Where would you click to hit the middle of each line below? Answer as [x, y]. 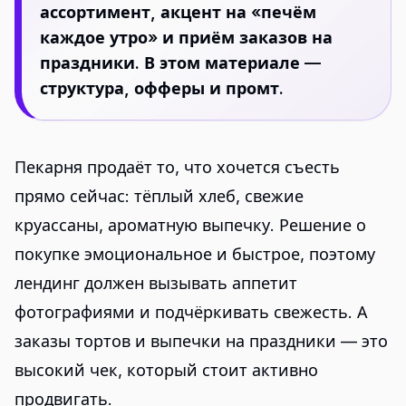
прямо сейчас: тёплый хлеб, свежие [159, 196]
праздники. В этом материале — [180, 63]
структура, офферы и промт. [162, 88]
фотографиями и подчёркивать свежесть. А [191, 312]
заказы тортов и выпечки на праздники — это [201, 341]
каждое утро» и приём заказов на [186, 38]
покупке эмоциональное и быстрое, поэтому [195, 254]
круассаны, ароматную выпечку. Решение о [190, 225]
